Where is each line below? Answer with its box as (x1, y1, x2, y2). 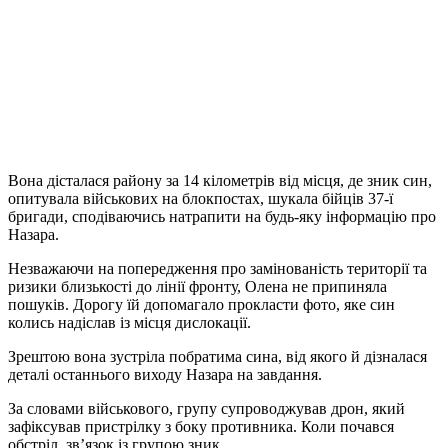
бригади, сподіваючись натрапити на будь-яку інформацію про (8, 207, 436, 225)
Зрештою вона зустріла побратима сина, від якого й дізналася (8, 347, 427, 365)
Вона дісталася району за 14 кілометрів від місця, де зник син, (8, 171, 432, 189)
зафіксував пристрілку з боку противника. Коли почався (8, 417, 394, 435)
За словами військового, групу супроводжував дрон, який (8, 399, 405, 417)
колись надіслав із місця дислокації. (8, 313, 251, 331)
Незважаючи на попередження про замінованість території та (8, 259, 427, 277)
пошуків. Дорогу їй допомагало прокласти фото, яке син (8, 295, 395, 313)
